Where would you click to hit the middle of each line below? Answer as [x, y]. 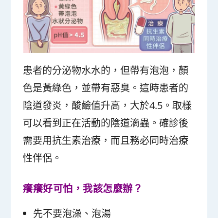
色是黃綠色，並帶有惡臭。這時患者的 [106, 88]
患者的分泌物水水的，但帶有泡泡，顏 [106, 70]
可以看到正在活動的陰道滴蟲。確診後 [106, 123]
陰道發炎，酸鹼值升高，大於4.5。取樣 [108, 105]
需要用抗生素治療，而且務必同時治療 [106, 140]
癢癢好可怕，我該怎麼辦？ [83, 188]
